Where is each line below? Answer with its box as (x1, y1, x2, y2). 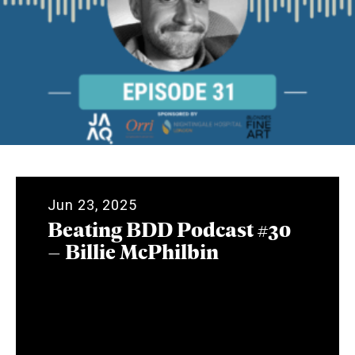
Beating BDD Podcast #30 (48, 213, 291, 243)
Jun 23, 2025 (48, 196, 137, 213)
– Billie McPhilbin (48, 235, 219, 265)
